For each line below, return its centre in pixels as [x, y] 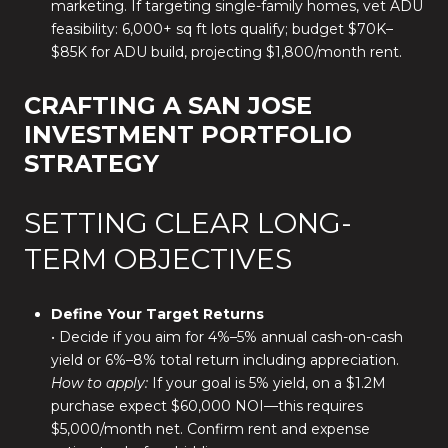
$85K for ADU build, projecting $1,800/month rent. [226, 52]
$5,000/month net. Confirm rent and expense [210, 429]
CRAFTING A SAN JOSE [168, 105]
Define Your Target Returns [157, 314]
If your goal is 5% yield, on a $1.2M [266, 383]
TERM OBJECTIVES [158, 258]
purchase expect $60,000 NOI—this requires [206, 406]
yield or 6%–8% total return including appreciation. [224, 360]
